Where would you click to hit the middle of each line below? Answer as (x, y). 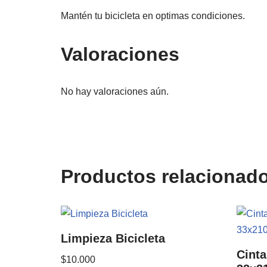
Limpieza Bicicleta (113, 239)
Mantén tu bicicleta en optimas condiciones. (153, 16)
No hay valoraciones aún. (115, 92)
